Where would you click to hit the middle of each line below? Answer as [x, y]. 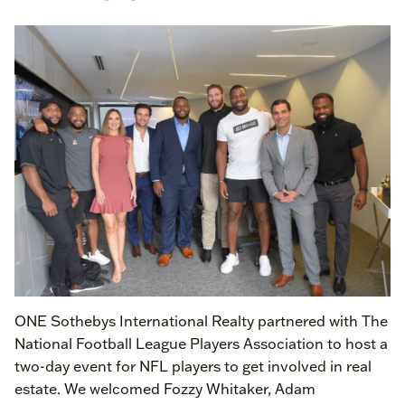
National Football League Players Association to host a [201, 344]
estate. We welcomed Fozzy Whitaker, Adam [165, 389]
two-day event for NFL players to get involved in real [193, 366]
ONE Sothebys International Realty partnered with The [201, 321]
